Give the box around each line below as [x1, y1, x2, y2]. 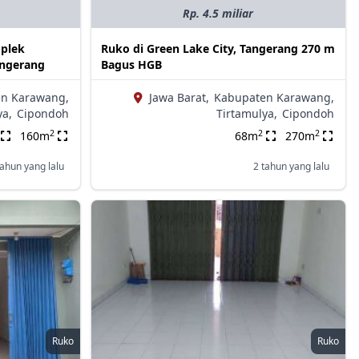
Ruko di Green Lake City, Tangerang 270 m [100, 41, 335, 57]
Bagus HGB [100, 57, 162, 73]
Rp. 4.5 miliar [183, 6, 254, 22]
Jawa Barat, [148, 90, 209, 106]
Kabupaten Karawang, [213, 90, 334, 106]
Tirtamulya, [216, 106, 277, 122]
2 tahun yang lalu [252, 159, 329, 174]
